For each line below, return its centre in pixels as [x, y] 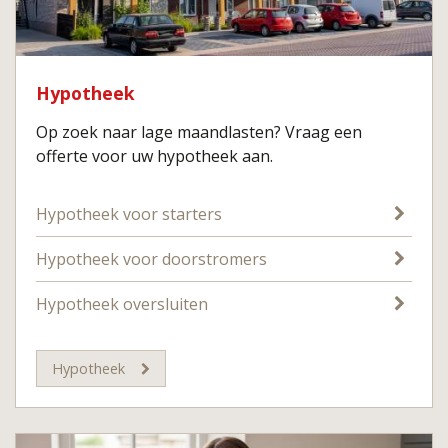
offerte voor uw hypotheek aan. [154, 156]
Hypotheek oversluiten [122, 304]
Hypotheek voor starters [129, 214]
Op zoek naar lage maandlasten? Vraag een [199, 132]
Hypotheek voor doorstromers [151, 259]
